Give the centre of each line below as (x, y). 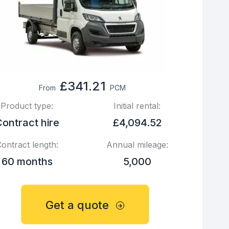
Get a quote (77, 205)
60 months (27, 161)
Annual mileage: (137, 144)
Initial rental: (137, 106)
